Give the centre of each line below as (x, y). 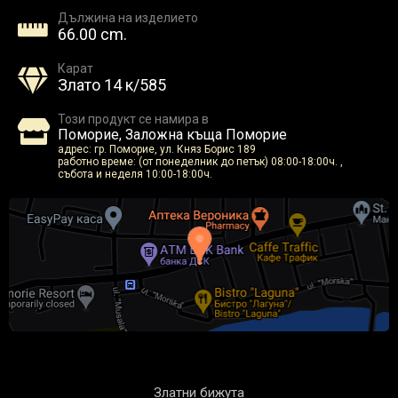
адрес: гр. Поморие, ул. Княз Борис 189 (157, 150)
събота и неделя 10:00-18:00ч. (135, 175)
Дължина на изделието (128, 18)
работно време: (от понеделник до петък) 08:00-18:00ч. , (200, 162)
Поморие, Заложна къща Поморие (172, 135)
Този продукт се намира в (133, 119)
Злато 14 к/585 (112, 85)
